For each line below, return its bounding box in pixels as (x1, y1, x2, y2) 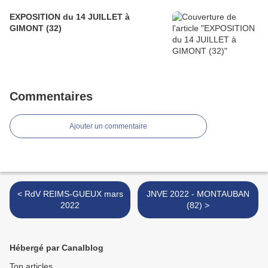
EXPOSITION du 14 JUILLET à (10, 12, 130, 22)
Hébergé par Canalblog (10, 243, 103, 253)
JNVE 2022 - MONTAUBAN (147, 189, 249, 199)
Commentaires (10, 90, 93, 103)
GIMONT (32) (10, 23, 62, 33)
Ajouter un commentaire (69, 122, 147, 131)
